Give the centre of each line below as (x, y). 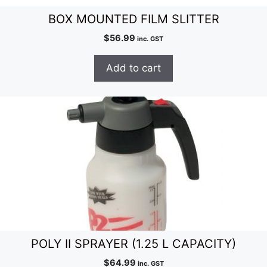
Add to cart (133, 68)
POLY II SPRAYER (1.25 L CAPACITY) (133, 244)
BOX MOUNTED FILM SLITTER (133, 19)
